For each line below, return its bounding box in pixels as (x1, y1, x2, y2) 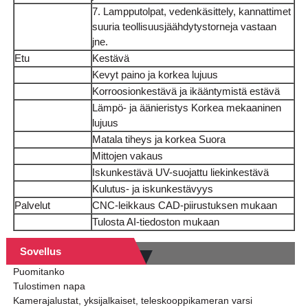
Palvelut (14, 199, 50, 212)
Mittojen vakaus (91, 150, 163, 162)
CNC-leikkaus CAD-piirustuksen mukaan (91, 199, 277, 212)
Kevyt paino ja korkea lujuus (91, 69, 218, 81)
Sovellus (19, 245, 61, 258)
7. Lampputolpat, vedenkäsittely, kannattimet (91, 5, 291, 18)
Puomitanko (12, 266, 65, 278)
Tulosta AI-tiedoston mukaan (91, 216, 219, 228)
